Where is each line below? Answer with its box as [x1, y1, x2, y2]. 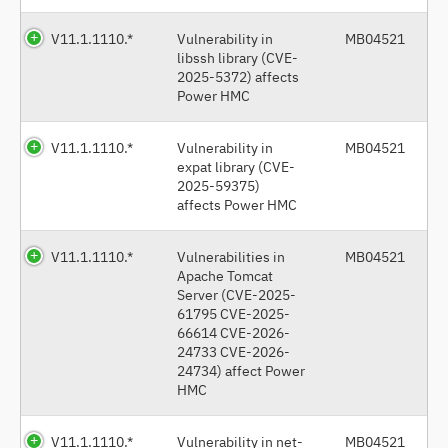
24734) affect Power [177, 360, 305, 380]
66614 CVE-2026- [177, 322, 290, 342]
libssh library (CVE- [177, 47, 298, 67]
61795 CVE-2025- [177, 303, 290, 323]
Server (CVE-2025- [177, 284, 296, 304]
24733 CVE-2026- [177, 341, 290, 361]
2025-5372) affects [177, 66, 299, 86]
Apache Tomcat [177, 265, 273, 285]
